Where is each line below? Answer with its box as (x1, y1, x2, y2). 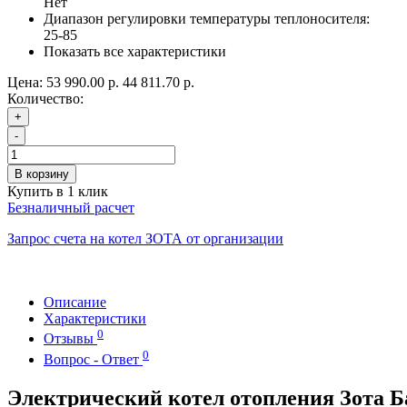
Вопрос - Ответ (44, 351, 143, 367)
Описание (44, 294, 106, 311)
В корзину (15, 167, 69, 182)
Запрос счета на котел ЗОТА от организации (7, 231, 283, 247)
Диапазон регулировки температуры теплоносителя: (44, 11, 370, 27)
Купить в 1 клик (7, 184, 108, 200)
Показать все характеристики (44, 44, 226, 60)
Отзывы (44, 331, 97, 347)
